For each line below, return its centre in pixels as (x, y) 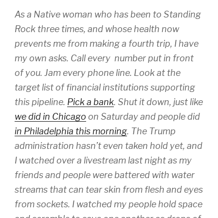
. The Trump (151, 131)
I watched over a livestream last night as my (103, 161)
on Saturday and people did (143, 117)
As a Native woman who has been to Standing (108, 15)
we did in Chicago (50, 117)
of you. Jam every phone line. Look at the (98, 73)
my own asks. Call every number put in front (104, 58)
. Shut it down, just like (158, 102)
